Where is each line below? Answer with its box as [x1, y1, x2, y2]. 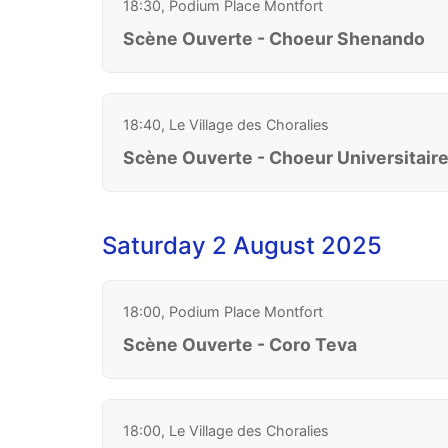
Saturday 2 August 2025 [102, 230, 382, 260]
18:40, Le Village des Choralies [123, 115, 329, 133]
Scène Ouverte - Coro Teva [123, 333, 357, 355]
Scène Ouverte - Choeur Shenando [123, 27, 425, 49]
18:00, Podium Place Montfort [123, 302, 323, 320]
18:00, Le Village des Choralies [123, 421, 329, 439]
